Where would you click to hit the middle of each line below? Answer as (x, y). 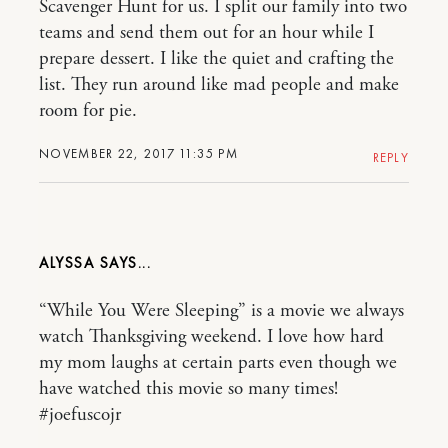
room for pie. (88, 111)
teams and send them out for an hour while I (206, 33)
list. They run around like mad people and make (219, 85)
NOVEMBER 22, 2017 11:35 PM (138, 154)
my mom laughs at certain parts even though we (218, 363)
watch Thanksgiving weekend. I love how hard (211, 337)
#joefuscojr (80, 415)
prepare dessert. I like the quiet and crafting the (216, 59)
